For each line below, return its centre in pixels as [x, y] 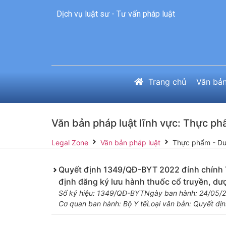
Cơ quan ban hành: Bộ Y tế [102, 204]
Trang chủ [167, 82]
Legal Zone [70, 143]
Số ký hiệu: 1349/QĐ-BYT [101, 193]
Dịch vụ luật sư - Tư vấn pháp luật [116, 14]
